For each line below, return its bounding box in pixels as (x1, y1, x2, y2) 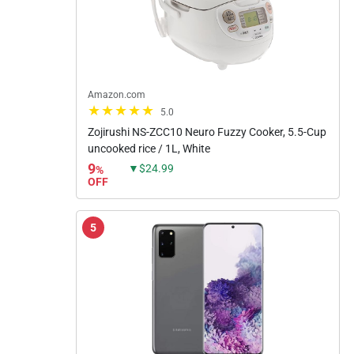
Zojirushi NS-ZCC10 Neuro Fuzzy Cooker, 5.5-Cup (88, 125, 326, 138)
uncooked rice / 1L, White (88, 141, 210, 155)
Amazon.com (88, 88, 145, 100)
